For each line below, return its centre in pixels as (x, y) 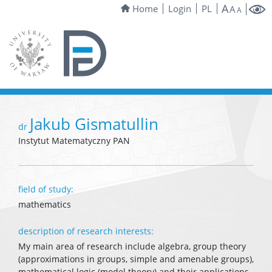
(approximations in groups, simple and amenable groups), (136, 259)
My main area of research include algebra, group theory (132, 246)
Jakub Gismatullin (94, 124)
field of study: (46, 189)
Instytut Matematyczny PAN (74, 141)
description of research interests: (86, 231)
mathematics (45, 205)
